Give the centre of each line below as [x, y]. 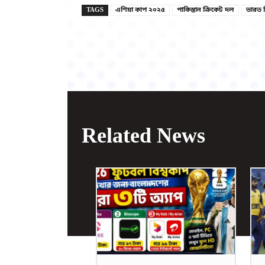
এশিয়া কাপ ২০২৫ [140, 10]
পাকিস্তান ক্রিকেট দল [206, 10]
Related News [143, 136]
